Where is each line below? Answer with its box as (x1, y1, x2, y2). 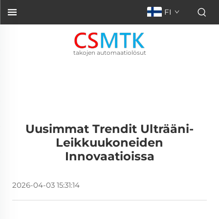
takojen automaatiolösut (73, 48, 146, 56)
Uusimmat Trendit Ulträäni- (25, 122, 194, 136)
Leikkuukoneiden (56, 135, 163, 150)
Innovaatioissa (65, 149, 154, 163)
